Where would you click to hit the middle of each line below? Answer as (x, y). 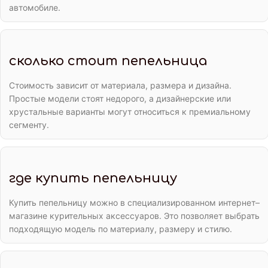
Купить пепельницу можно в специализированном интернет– (134, 203)
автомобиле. (35, 8)
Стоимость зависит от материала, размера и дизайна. (120, 86)
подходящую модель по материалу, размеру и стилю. (121, 229)
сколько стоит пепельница (108, 61)
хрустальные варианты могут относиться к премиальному (130, 112)
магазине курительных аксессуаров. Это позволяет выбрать (134, 216)
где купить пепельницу (93, 179)
